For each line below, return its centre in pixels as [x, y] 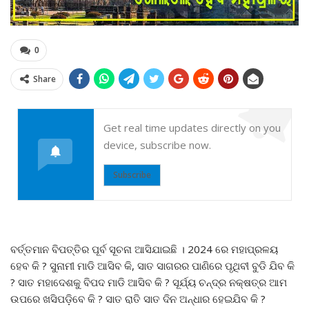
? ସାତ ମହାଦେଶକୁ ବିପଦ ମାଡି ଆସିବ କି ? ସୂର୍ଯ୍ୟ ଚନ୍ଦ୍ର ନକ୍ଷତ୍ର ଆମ [149, 282]
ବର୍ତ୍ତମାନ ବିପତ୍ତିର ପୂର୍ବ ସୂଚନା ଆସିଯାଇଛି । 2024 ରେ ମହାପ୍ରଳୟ [144, 249]
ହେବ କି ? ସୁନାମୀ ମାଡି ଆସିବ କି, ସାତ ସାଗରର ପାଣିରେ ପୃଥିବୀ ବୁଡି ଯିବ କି [152, 266]
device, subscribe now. [157, 145]
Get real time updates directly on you [192, 128]
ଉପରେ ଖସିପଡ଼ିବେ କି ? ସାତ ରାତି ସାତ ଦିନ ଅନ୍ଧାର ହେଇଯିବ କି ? [138, 299]
